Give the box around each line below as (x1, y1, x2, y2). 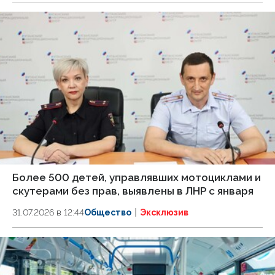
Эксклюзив (140, 207, 188, 218)
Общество (84, 207, 131, 218)
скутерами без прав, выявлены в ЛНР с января (12, 185, 254, 198)
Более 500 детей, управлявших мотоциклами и (12, 171, 261, 184)
